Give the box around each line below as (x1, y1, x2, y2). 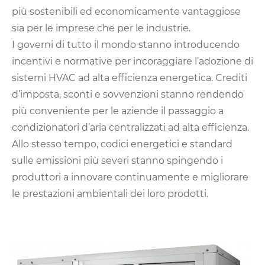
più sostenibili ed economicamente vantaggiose (12, 6, 241, 18)
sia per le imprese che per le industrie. (12, 22, 190, 34)
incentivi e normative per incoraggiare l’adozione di (12, 56, 253, 67)
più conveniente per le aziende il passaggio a (12, 105, 224, 117)
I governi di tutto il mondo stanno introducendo (12, 39, 240, 51)
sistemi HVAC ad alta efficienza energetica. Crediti (12, 72, 247, 84)
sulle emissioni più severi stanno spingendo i (12, 155, 223, 167)
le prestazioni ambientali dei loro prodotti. (12, 188, 208, 200)
